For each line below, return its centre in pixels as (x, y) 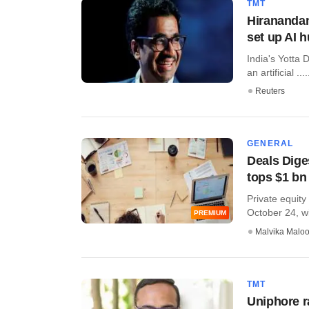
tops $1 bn (277, 178)
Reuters (270, 91)
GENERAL (270, 144)
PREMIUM (210, 213)
